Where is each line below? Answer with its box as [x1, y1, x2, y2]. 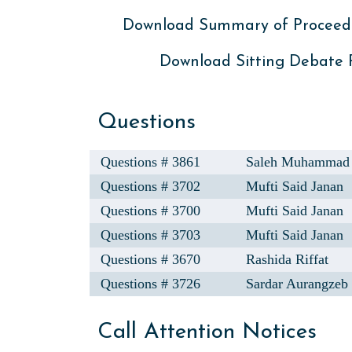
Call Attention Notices [97, 321, 317, 343]
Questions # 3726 [101, 276, 200, 291]
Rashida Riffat [246, 251, 329, 267]
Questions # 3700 [101, 203, 200, 218]
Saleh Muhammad [246, 154, 350, 170]
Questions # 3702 [101, 178, 200, 194]
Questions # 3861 [101, 154, 200, 170]
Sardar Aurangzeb [246, 276, 349, 291]
